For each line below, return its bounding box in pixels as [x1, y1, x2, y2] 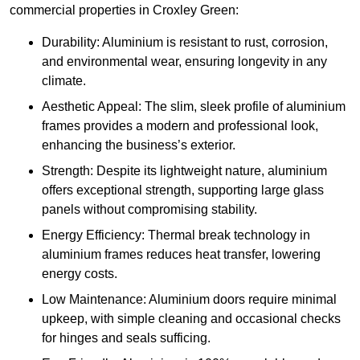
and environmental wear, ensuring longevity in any [42, 55, 327, 69]
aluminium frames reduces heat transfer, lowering [42, 247, 321, 262]
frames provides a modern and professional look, [42, 119, 318, 133]
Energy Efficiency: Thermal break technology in [42, 228, 310, 243]
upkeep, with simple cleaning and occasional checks [42, 312, 341, 326]
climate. [42, 74, 86, 88]
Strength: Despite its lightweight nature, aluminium [42, 164, 327, 178]
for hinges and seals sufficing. [42, 331, 211, 346]
